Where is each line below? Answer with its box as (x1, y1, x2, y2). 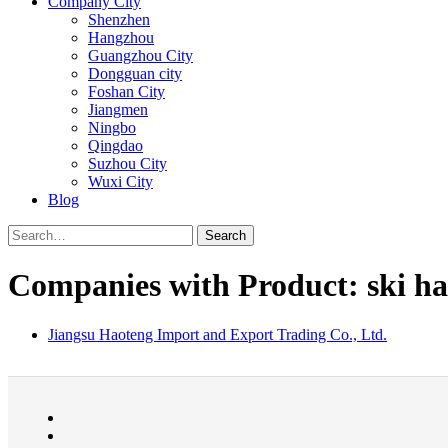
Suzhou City (88, 155, 167, 172)
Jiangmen (88, 101, 148, 118)
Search (205, 228, 246, 243)
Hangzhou (88, 29, 154, 46)
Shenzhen (88, 11, 150, 28)
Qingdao (88, 137, 143, 154)
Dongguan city (88, 65, 182, 82)
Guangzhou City (88, 47, 193, 64)
